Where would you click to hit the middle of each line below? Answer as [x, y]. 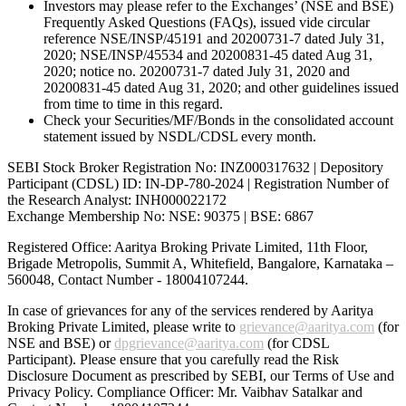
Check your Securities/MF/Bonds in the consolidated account [218, 121]
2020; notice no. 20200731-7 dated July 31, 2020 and [197, 72]
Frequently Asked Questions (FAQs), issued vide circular [207, 23]
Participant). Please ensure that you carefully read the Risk [173, 360]
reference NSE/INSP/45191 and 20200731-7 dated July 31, [214, 39]
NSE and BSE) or [61, 343]
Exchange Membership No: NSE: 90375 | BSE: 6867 [160, 217]
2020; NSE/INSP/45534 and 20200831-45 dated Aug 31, [208, 55]
